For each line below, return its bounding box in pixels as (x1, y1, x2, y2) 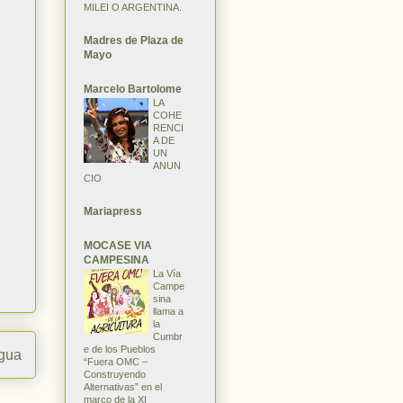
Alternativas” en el (84, 381, 162, 392)
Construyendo (84, 368, 146, 380)
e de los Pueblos (84, 343, 156, 354)
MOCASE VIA (84, 238, 152, 252)
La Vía (153, 267, 181, 279)
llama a (153, 305, 184, 317)
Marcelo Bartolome (84, 82, 182, 95)
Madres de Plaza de (84, 33, 184, 47)
